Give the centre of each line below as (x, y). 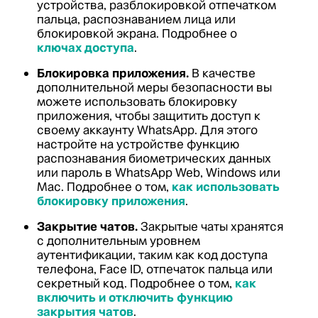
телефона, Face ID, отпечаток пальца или (155, 269)
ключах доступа (86, 48)
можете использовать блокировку (137, 102)
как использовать (226, 187)
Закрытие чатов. (87, 226)
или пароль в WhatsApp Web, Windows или (159, 172)
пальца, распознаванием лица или (136, 19)
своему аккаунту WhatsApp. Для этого (147, 130)
